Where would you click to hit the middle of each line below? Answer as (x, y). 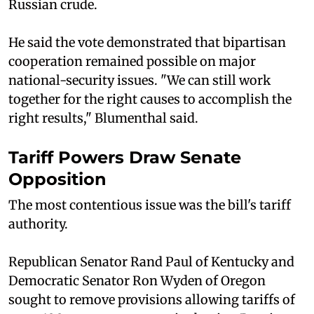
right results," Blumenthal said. (103, 118)
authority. (38, 224)
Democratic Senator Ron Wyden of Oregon (137, 281)
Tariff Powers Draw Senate (125, 158)
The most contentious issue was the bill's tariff (150, 205)
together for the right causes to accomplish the (150, 100)
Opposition (57, 179)
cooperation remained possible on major (132, 62)
